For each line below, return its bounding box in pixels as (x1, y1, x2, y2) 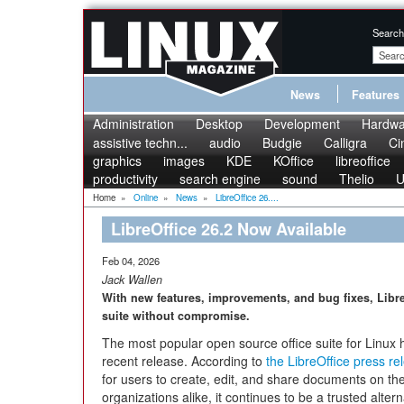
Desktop (196, 115, 243, 133)
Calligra (324, 133, 367, 151)
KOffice (273, 151, 314, 170)
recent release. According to (102, 352, 266, 370)
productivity (93, 170, 158, 188)
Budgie (262, 133, 302, 151)
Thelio (339, 170, 374, 188)
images (163, 151, 205, 170)
